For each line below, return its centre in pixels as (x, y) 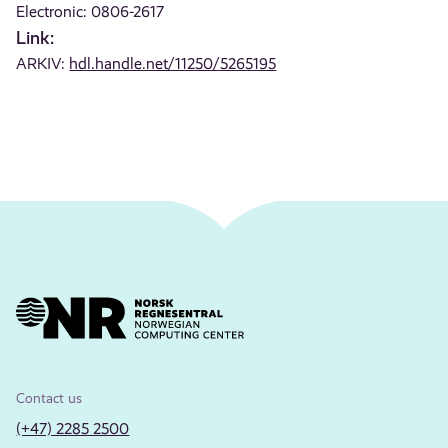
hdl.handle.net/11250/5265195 (173, 63)
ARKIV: (43, 63)
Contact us (49, 398)
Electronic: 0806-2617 (90, 11)
